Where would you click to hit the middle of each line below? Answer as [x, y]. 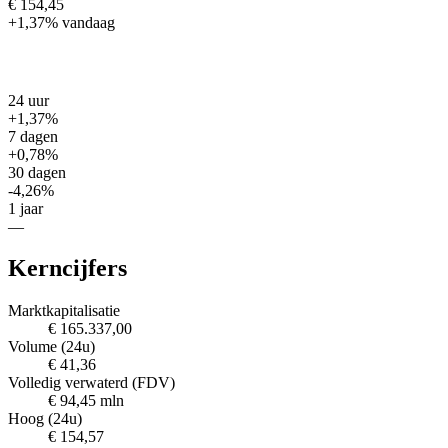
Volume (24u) [51, 347]
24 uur [28, 100]
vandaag [88, 22]
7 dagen [33, 136]
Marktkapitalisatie [64, 311]
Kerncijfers [67, 268]
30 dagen [37, 172]
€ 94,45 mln [86, 401]
